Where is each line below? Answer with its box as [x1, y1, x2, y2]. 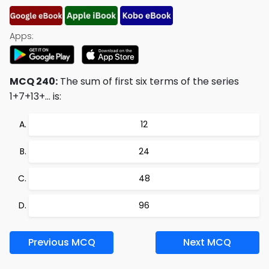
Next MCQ [183, 235, 232, 249]
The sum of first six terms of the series [58, 74, 239, 88]
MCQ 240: [10, 74, 58, 88]
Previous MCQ [28, 235, 95, 249]
